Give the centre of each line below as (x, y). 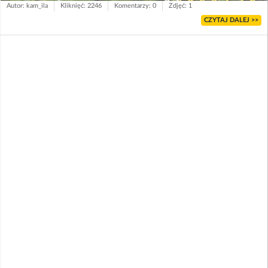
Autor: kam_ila (27, 6)
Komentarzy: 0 (135, 6)
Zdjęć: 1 (180, 6)
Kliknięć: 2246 (81, 6)
